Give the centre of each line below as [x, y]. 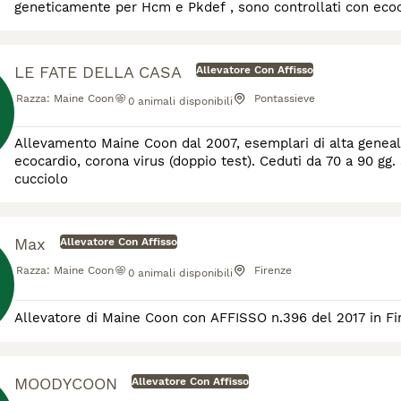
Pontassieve [285, 98]
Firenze [273, 270]
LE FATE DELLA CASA [98, 72]
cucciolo [41, 179]
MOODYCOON [66, 384]
